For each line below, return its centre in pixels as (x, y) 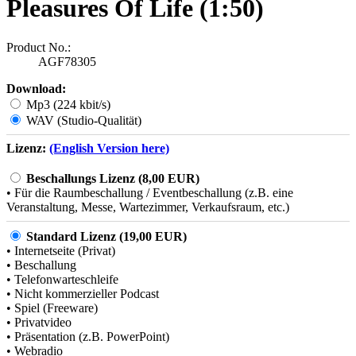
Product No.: (39, 47)
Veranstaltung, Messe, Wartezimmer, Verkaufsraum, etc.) (148, 207)
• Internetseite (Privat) (61, 250)
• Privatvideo (39, 322)
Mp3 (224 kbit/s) (67, 104)
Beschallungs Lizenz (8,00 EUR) (113, 178)
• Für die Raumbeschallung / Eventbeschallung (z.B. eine (150, 192)
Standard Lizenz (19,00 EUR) (106, 236)
